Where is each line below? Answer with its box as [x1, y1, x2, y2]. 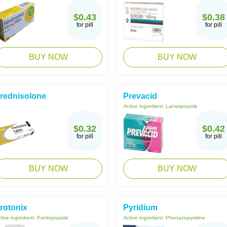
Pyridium [123, 203, 158, 212]
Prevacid [123, 92, 157, 100]
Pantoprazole [37, 215, 68, 220]
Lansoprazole [166, 103, 198, 109]
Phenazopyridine [166, 215, 205, 220]
